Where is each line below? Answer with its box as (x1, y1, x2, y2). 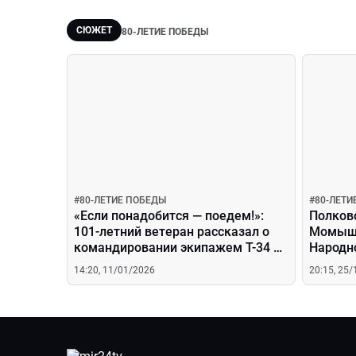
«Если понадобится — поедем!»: (74, 208, 264, 223)
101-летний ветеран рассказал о (74, 224, 269, 239)
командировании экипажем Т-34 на (74, 240, 288, 255)
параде (74, 256, 118, 271)
